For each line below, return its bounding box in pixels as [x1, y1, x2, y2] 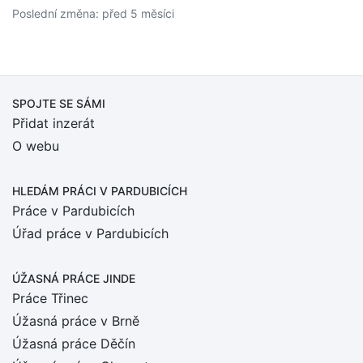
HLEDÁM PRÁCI [12, 184, 100, 198]
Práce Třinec [12, 290, 88, 306]
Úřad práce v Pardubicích [12, 225, 169, 241]
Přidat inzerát [12, 115, 95, 131]
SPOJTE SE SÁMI [12, 96, 105, 110]
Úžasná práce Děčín [12, 335, 135, 352]
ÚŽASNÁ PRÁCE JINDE [12, 271, 135, 285]
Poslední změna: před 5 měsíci [12, 6, 174, 20]
